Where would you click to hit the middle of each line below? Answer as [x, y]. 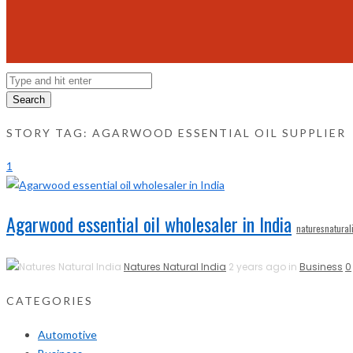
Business [321, 267]
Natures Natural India [175, 267]
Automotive [67, 334]
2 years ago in [264, 267]
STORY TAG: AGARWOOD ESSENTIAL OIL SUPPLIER [176, 132]
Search [29, 100]
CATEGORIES [50, 301]
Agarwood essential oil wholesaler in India [149, 224]
